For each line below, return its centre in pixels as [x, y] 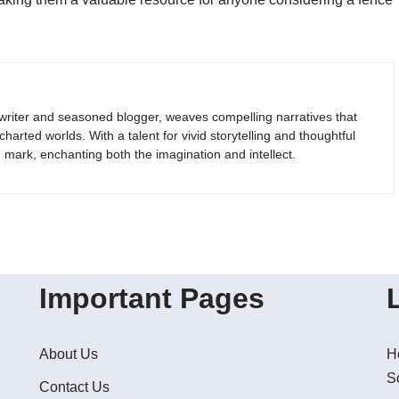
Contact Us [74, 387]
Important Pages [152, 298]
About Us [69, 354]
